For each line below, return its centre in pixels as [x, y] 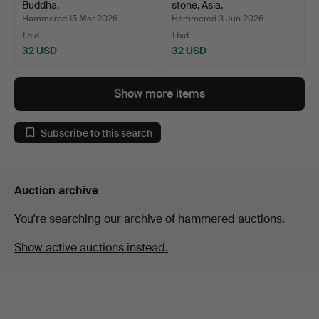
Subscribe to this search [96, 133]
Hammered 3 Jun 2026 [218, 19]
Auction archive [56, 191]
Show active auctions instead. [91, 248]
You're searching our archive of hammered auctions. [150, 219]
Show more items [159, 94]
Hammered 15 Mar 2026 [70, 19]
